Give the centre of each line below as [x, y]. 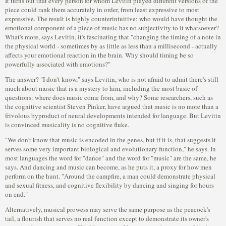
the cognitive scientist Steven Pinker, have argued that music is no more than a [112, 106]
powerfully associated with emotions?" [58, 64]
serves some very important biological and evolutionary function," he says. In [110, 149]
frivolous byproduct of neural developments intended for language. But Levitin [113, 116]
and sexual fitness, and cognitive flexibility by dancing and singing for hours [109, 185]
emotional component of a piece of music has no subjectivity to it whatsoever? [112, 28]
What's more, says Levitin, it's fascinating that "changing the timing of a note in [113, 37]
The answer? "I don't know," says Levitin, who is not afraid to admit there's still [112, 79]
